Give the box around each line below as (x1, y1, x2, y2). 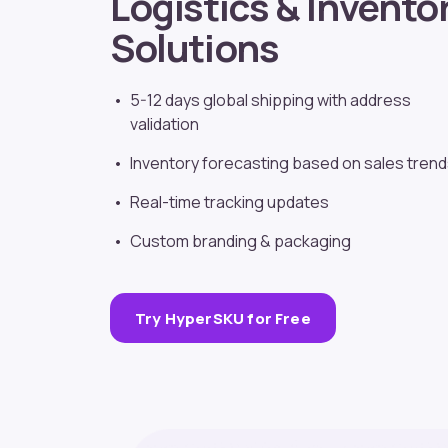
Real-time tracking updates (130, 191, 329, 214)
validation (130, 113, 199, 136)
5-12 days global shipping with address (130, 89, 411, 112)
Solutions (110, 21, 279, 74)
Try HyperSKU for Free (135, 307, 311, 329)
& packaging (257, 230, 351, 253)
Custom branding (130, 230, 257, 253)
